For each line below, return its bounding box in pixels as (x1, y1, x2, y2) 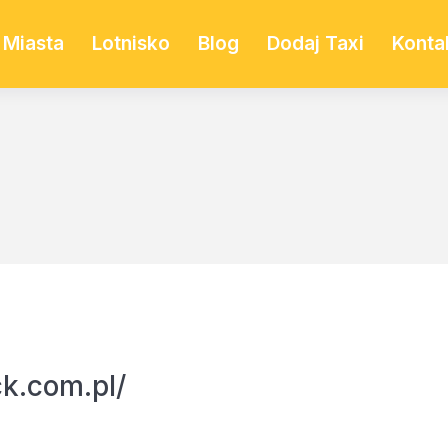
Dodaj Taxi (266, 32, 364, 55)
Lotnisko (91, 32, 170, 55)
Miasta (2, 32, 64, 55)
